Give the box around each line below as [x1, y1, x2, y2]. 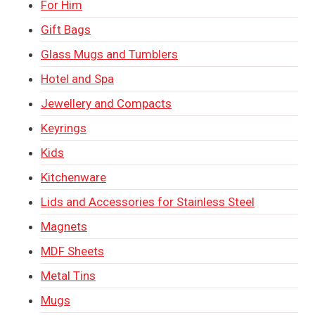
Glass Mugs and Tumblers [41, 46, 178, 61]
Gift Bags [41, 22, 91, 37]
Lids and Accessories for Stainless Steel [41, 194, 255, 209]
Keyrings [41, 120, 86, 135]
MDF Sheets [41, 243, 104, 258]
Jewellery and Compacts [41, 96, 172, 110]
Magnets [41, 219, 87, 233]
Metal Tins [41, 268, 96, 283]
